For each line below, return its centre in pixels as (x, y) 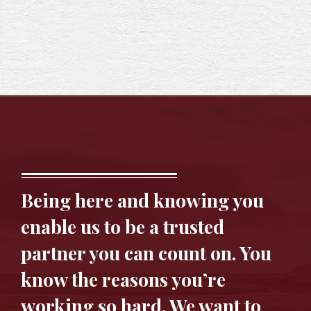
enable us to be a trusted (123, 226)
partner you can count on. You (146, 253)
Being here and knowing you (142, 200)
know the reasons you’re (123, 279)
